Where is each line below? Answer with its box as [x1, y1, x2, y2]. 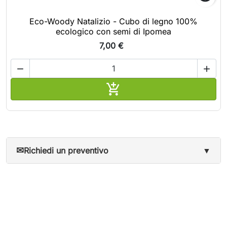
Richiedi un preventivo [24, 145, 109, 156]
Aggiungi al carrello [121, 82, 195, 92]
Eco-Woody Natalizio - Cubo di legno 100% [29, 16, 198, 26]
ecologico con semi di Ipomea [56, 26, 171, 36]
